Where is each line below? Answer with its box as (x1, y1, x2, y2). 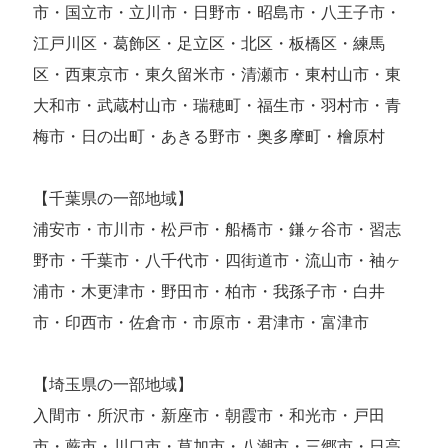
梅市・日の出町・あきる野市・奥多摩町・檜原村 (33, 127, 386, 145)
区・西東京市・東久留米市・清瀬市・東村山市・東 (33, 65, 402, 83)
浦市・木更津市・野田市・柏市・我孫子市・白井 (33, 282, 386, 300)
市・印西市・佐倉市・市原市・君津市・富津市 (33, 313, 370, 331)
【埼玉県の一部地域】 (33, 375, 194, 393)
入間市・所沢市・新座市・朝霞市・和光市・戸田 (33, 406, 386, 424)
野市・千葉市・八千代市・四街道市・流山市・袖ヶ (33, 251, 402, 269)
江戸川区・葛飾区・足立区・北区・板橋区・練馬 (33, 34, 386, 52)
